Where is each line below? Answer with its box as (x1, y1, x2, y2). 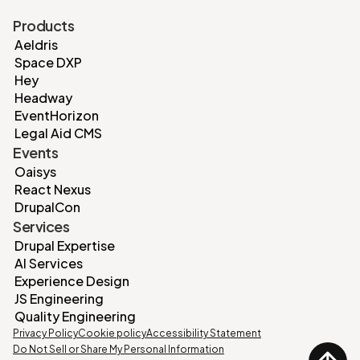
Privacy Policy (13, 327, 78, 340)
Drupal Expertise (14, 237, 115, 255)
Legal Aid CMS (14, 125, 102, 142)
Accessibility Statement (146, 327, 261, 340)
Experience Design (14, 272, 129, 290)
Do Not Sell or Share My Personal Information (13, 343, 224, 356)
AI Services (14, 255, 83, 272)
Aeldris (14, 36, 58, 54)
